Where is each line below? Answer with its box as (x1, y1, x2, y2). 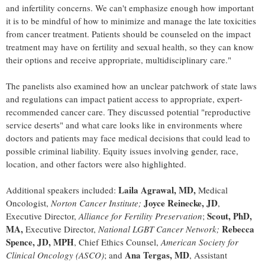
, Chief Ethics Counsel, (74, 235, 161, 248)
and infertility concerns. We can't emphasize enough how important (6, 1, 254, 14)
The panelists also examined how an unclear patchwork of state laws (6, 79, 257, 92)
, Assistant (189, 248, 227, 261)
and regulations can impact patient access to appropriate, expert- (6, 92, 243, 105)
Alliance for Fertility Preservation (79, 209, 202, 222)
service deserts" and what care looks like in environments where (6, 118, 243, 131)
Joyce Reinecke (144, 196, 202, 209)
